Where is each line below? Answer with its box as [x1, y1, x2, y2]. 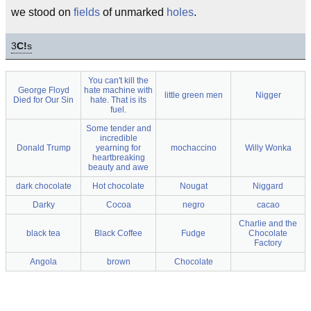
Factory [254, 238, 282, 248]
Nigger [255, 90, 281, 100]
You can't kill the [88, 76, 149, 85]
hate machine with [84, 85, 153, 95]
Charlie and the [239, 219, 297, 228]
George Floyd [17, 85, 69, 95]
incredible [99, 133, 137, 143]
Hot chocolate [92, 181, 144, 191]
